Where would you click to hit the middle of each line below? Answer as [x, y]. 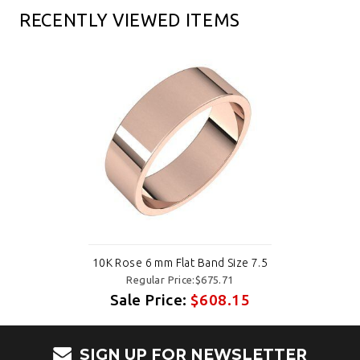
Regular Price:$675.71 [180, 280]
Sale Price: [150, 300]
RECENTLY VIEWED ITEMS [130, 20]
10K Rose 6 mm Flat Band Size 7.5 [180, 263]
